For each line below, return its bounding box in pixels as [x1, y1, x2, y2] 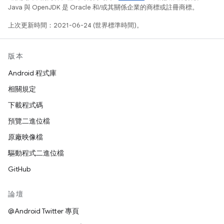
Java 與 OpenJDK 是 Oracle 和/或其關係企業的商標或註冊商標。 [8, 3, 198, 11]
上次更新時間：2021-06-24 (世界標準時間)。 [8, 21, 143, 29]
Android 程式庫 [8, 68, 56, 77]
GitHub [8, 164, 30, 173]
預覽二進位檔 [8, 116, 50, 125]
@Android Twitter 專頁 [8, 206, 79, 215]
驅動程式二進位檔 [8, 148, 64, 157]
